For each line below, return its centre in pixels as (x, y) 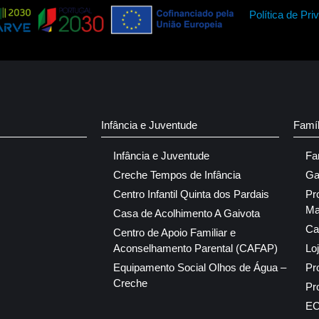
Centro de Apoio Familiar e (174, 233)
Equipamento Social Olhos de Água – (200, 268)
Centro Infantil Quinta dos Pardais (191, 194)
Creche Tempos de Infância (177, 175)
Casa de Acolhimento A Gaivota (187, 214)
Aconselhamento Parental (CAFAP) (195, 249)
